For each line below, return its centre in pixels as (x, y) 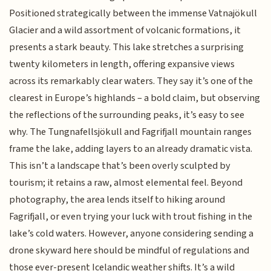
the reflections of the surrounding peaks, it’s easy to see (127, 115)
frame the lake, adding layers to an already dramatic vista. (131, 149)
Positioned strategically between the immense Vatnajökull (133, 14)
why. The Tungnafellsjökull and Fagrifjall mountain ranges (131, 132)
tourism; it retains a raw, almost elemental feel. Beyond (126, 183)
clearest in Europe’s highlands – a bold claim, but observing (135, 98)
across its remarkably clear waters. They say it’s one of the (131, 81)
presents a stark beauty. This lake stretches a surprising (127, 47)
